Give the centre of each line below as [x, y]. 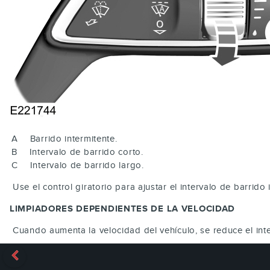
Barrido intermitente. [74, 138]
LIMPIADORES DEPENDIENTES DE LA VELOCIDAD [122, 209]
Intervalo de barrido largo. [87, 165]
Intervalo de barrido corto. [86, 152]
